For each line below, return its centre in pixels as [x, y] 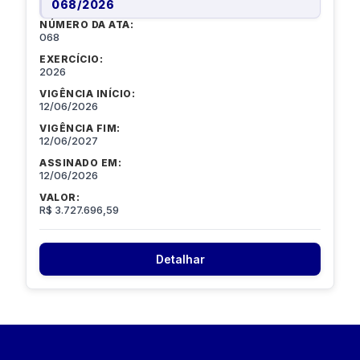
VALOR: [59, 198]
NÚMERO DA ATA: [86, 25]
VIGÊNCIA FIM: [80, 129]
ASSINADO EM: [80, 163]
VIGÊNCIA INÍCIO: [87, 94]
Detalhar [180, 260]
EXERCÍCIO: [71, 59]
